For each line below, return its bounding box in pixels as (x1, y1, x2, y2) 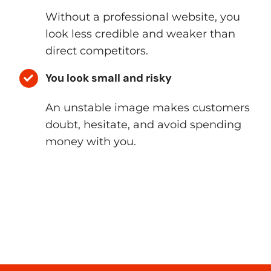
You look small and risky (45, 71, 172, 86)
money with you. (45, 135, 137, 149)
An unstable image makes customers (45, 101, 250, 115)
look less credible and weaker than (45, 27, 236, 41)
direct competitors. (45, 44, 149, 58)
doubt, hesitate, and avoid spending (45, 118, 242, 132)
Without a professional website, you (45, 10, 241, 24)
